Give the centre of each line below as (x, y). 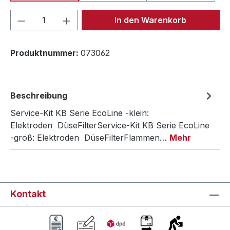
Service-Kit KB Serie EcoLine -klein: (80, 113)
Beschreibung (39, 96)
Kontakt (28, 194)
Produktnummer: (45, 53)
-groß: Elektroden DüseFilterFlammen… (90, 138)
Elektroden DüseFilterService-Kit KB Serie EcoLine (110, 126)
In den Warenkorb (151, 20)
